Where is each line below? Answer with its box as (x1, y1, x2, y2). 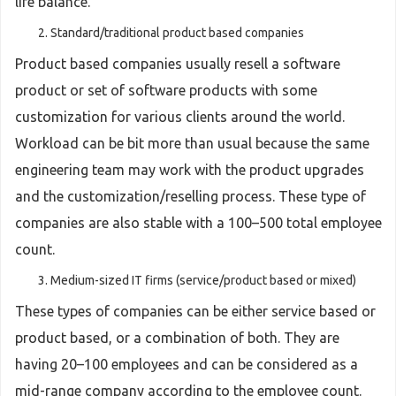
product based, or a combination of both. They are (15, 330, 339, 346)
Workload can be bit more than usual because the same (15, 135, 369, 151)
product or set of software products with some (15, 82, 317, 98)
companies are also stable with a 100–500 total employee (15, 215, 382, 231)
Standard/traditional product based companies (50, 26, 304, 40)
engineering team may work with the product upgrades (15, 162, 364, 178)
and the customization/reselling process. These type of (15, 188, 366, 204)
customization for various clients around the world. (15, 109, 345, 125)
